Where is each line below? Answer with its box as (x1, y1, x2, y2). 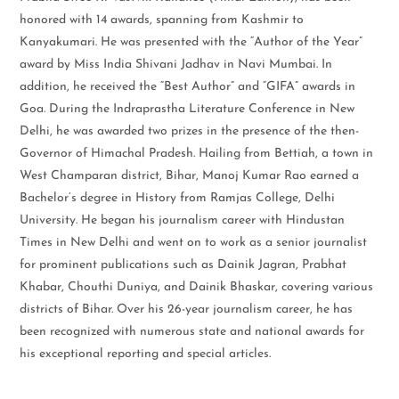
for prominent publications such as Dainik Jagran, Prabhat (20, 258, 347, 272)
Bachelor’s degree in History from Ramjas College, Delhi (20, 191, 336, 205)
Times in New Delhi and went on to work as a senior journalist (20, 236, 368, 249)
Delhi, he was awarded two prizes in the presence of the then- (20, 125, 360, 138)
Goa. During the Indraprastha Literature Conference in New (20, 102, 355, 116)
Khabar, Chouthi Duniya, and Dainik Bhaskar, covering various (20, 281, 374, 294)
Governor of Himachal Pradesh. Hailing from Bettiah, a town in (20, 147, 374, 160)
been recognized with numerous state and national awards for (20, 325, 365, 338)
